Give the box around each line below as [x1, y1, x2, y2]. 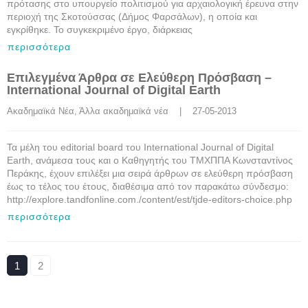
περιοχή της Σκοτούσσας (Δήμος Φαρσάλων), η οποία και [7, 11, 257, 22]
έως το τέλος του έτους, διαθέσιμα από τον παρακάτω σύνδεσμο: [7, 181, 289, 192]
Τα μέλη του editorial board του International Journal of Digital [7, 142, 274, 153]
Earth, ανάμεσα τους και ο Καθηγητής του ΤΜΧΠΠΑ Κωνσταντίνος [7, 155, 293, 166]
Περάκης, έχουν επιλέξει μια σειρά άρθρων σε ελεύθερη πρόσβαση [7, 168, 293, 179]
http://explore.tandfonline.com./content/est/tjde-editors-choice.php [7, 194, 298, 205]
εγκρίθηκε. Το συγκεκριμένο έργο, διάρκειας [7, 24, 192, 35]
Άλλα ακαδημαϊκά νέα [79, 106, 168, 116]
